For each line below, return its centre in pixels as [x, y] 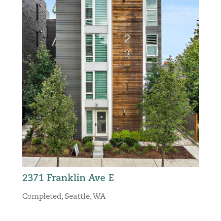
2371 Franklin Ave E [68, 179]
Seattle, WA [85, 197]
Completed [41, 197]
